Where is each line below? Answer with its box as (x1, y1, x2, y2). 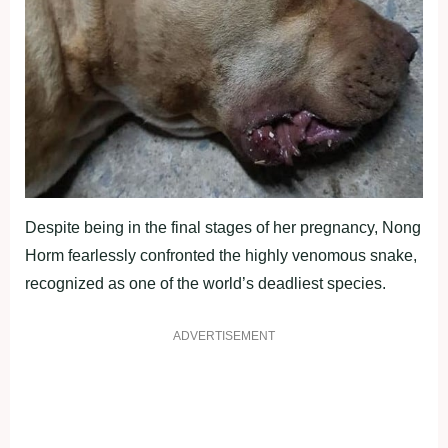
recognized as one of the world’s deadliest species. (25, 274, 386, 292)
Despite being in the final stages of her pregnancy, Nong (25, 218, 421, 236)
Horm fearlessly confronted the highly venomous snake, (25, 246, 417, 264)
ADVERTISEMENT (173, 328, 275, 343)
